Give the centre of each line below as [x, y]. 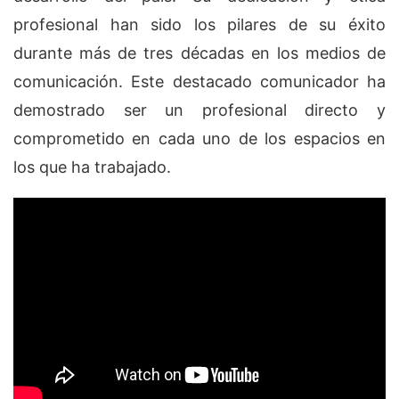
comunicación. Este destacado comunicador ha [199, 81]
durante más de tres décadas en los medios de [199, 53]
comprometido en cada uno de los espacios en [199, 138]
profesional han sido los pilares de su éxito [199, 24]
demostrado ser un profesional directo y [199, 110]
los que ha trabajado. [92, 167]
